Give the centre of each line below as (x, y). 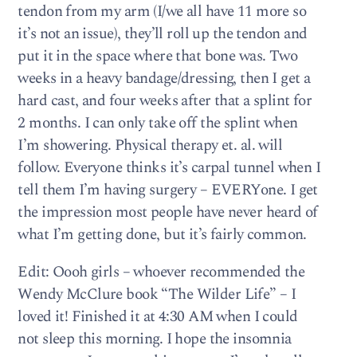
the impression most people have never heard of (168, 213)
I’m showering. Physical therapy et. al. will (150, 146)
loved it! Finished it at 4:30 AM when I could (158, 317)
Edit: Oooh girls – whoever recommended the (161, 273)
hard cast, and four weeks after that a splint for (165, 101)
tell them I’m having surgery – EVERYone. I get (168, 190)
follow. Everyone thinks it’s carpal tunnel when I (169, 168)
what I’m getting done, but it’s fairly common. (162, 235)
